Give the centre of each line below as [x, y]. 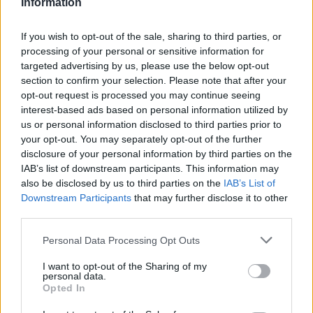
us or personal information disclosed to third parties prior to [151, 124]
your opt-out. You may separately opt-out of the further [141, 139]
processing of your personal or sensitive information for [143, 51]
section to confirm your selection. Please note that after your [154, 80]
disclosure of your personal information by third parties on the [156, 154]
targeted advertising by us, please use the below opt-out [145, 66]
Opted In [64, 288]
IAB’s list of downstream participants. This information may [150, 168]
